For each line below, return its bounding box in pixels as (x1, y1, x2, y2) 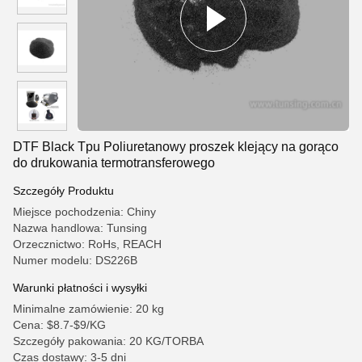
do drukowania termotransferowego (13, 156, 215, 170)
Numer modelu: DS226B (13, 254, 137, 267)
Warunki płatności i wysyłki (13, 281, 147, 294)
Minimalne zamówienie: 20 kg (13, 302, 164, 315)
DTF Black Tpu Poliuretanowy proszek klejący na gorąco (13, 140, 339, 154)
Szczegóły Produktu (13, 184, 114, 197)
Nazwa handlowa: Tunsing (13, 221, 147, 234)
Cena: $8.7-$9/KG (13, 318, 106, 331)
